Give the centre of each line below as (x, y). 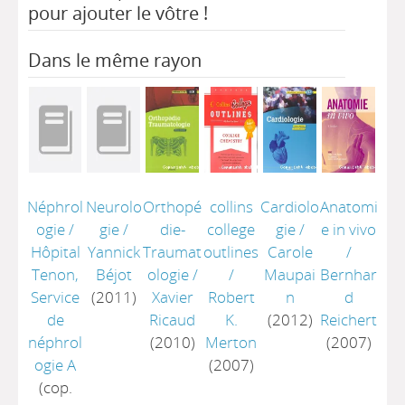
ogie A (56, 365)
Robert (231, 297)
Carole (290, 252)
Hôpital (55, 252)
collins (231, 207)
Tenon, (56, 274)
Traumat (173, 252)
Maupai (290, 274)
